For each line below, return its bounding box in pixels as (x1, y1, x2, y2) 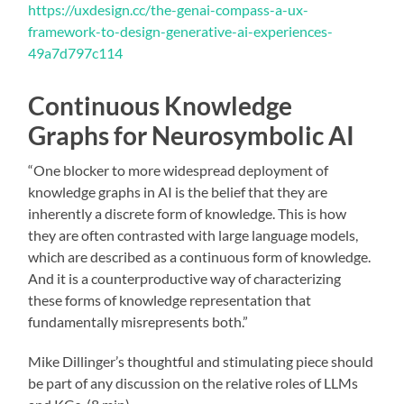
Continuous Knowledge (28, 89, 293, 121)
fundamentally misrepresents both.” (28, 312, 249, 330)
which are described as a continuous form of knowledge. (28, 247, 372, 265)
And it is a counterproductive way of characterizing (28, 269, 342, 287)
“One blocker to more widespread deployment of (28, 161, 329, 179)
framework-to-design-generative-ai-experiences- (28, 22, 334, 40)
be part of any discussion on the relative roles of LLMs (28, 373, 359, 391)
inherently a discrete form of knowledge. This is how (28, 204, 347, 222)
